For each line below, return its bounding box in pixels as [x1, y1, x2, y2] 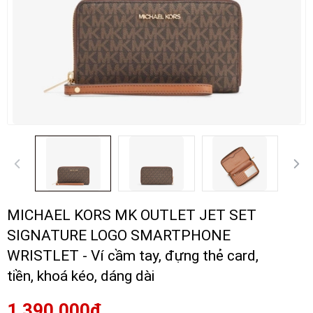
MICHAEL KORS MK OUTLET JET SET [7, 207, 256, 224]
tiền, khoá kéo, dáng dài [7, 268, 154, 284]
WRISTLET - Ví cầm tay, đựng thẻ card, [7, 247, 259, 264]
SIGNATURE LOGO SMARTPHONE [7, 227, 231, 244]
